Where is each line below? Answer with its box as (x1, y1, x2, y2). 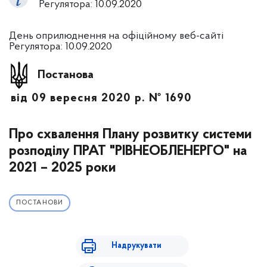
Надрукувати (111, 241, 162, 250)
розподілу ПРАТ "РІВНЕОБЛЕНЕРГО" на (9, 144, 247, 159)
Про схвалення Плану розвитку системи (9, 128, 252, 142)
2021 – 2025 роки (9, 161, 116, 175)
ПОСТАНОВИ (16, 200, 63, 206)
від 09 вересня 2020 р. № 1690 (11, 92, 192, 104)
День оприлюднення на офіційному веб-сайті (9, 30, 223, 42)
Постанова (38, 69, 94, 81)
